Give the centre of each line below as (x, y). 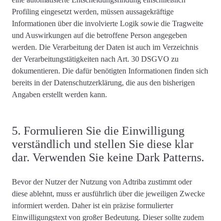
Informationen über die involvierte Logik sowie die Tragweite (108, 23)
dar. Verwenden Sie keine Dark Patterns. (108, 157)
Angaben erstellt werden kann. (59, 94)
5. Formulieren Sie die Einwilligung (98, 130)
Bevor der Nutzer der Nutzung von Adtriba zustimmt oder (102, 182)
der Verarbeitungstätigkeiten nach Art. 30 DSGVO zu (95, 59)
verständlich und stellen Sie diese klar (103, 144)
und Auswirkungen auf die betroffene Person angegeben (99, 35)
